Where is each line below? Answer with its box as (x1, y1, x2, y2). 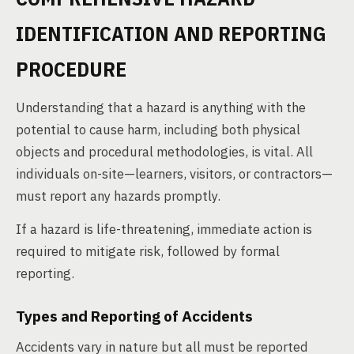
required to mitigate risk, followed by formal (16, 243, 280, 260)
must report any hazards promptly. (16, 187, 220, 205)
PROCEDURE (16, 55, 126, 82)
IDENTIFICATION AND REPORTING (16, 20, 326, 47)
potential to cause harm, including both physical (16, 121, 300, 138)
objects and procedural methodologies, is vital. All (16, 143, 313, 160)
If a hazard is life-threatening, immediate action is (16, 220, 312, 238)
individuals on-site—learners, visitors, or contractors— (16, 165, 333, 183)
